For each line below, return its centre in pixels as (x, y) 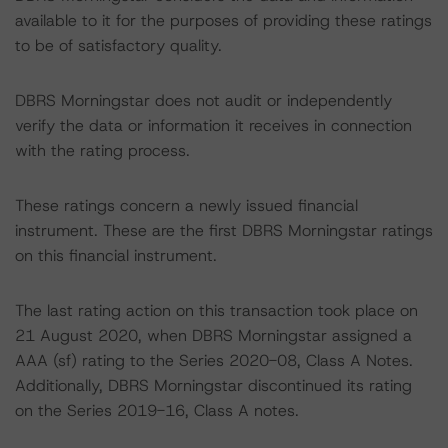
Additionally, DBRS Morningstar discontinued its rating (213, 385)
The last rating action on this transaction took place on (216, 310)
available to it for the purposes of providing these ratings (223, 20)
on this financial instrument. (116, 255)
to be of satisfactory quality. (118, 45)
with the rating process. (102, 150)
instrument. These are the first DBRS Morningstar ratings (224, 230)
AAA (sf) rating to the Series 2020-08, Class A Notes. (214, 360)
